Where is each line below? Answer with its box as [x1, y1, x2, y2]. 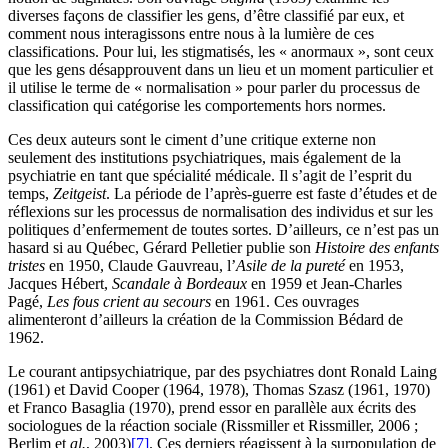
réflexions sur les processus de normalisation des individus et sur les [8, 203, 433, 221]
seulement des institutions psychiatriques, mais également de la [8, 149, 401, 167]
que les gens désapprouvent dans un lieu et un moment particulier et [8, 61, 433, 79]
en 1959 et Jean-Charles [247, 275, 402, 293]
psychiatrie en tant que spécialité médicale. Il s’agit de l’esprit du [8, 167, 412, 185]
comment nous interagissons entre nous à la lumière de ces [8, 25, 374, 43]
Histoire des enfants [315, 239, 439, 257]
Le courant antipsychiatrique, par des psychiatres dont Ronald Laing [8, 363, 437, 381]
